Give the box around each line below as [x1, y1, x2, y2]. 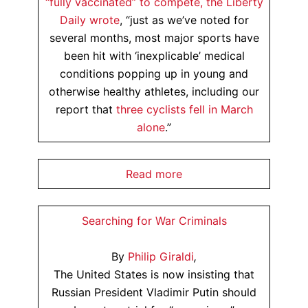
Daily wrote [59, 13, 120, 27]
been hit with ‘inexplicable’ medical [63, 49, 245, 63]
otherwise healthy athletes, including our [49, 85, 259, 98]
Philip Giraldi [128, 250, 194, 263]
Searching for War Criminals [81, 214, 227, 228]
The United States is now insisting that [54, 267, 254, 281]
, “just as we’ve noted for [119, 13, 249, 27]
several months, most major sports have [49, 31, 259, 45]
